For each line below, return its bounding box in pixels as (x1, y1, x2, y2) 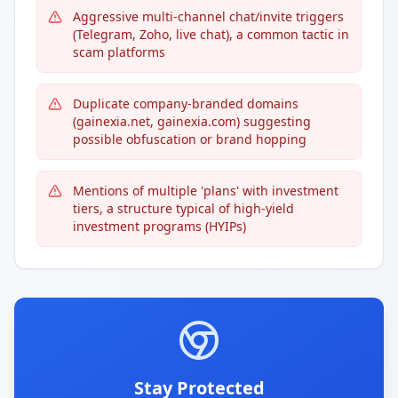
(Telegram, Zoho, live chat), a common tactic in (73, 26, 349, 43)
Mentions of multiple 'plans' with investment (73, 182, 338, 199)
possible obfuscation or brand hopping (73, 131, 306, 147)
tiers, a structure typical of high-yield (73, 200, 294, 217)
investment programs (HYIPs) (73, 218, 246, 235)
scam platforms (73, 44, 165, 60)
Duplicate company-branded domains (73, 95, 298, 112)
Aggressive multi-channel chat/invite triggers (73, 8, 344, 25)
